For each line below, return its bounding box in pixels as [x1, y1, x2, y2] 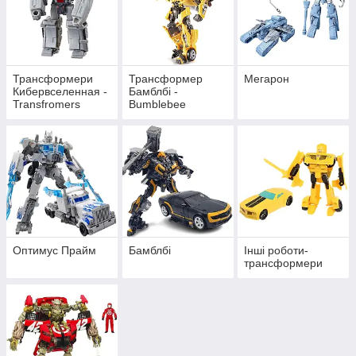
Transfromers [13, 98, 80, 111]
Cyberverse [13, 110, 71, 124]
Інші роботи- [244, 244, 309, 257]
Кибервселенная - [13, 85, 107, 99]
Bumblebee [128, 98, 186, 111]
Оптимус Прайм [13, 244, 96, 257]
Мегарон [244, 72, 290, 86]
